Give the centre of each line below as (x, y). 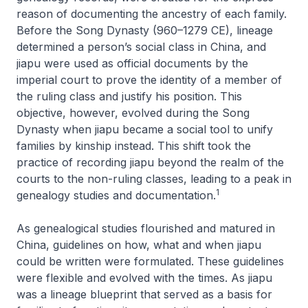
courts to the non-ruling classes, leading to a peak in (154, 178)
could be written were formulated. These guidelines (150, 261)
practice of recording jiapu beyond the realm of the (150, 162)
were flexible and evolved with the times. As (132, 277)
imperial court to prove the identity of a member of (149, 79)
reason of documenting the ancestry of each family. (152, 13)
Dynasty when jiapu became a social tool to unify (145, 129)
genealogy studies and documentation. (116, 195)
